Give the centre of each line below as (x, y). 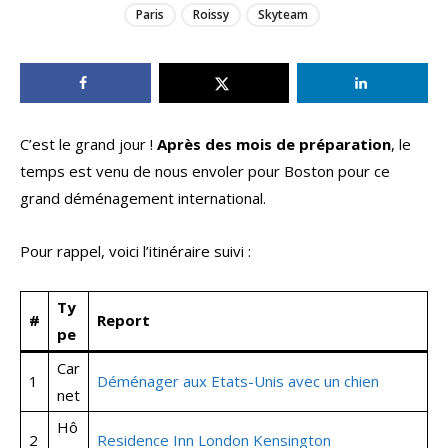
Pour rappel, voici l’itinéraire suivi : (135, 251)
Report (123, 320)
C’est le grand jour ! (88, 144)
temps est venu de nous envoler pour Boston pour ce (205, 171)
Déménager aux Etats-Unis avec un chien (238, 381)
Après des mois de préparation (274, 144)
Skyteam (282, 15)
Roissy (210, 15)
